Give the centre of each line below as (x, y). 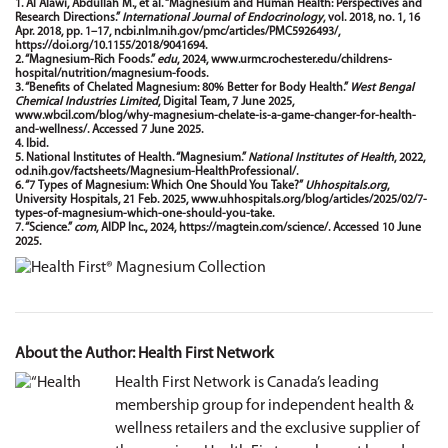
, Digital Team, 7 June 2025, (226, 102)
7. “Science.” (44, 228)
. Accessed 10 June (374, 228)
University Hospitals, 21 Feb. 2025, (103, 200)
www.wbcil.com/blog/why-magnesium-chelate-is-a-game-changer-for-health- (215, 116)
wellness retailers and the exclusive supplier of (267, 429)
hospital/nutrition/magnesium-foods (110, 74)
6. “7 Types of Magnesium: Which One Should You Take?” (160, 186)
